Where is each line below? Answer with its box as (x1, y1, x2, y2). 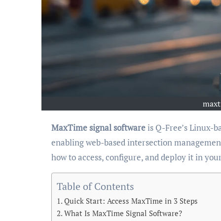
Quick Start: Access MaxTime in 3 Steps (64, 196, 198, 206)
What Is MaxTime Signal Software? (64, 208, 183, 219)
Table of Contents (57, 180, 134, 193)
